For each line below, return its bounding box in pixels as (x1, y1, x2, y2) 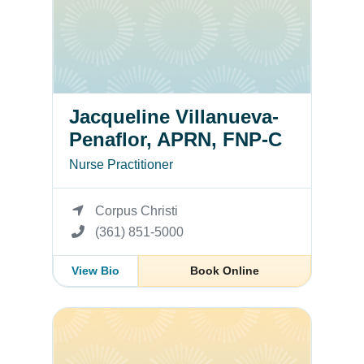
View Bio (71, 263, 119, 277)
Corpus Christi (95, 203, 178, 218)
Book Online (189, 263, 259, 277)
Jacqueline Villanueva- (69, 105, 279, 128)
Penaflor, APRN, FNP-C (69, 128, 282, 150)
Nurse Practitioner (69, 157, 173, 171)
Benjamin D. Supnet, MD (52, 309, 195, 323)
